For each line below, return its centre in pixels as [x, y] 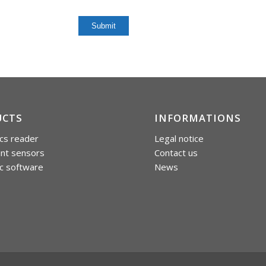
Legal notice [179, 138]
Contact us [176, 152]
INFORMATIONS [198, 118]
